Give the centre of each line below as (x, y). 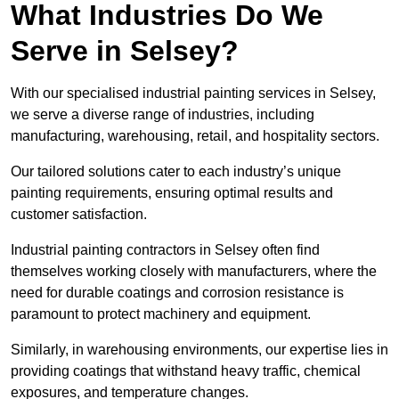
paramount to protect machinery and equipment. (161, 314)
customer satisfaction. (79, 215)
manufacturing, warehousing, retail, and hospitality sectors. (197, 136)
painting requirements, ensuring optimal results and (172, 193)
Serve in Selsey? (125, 51)
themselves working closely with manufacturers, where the (194, 272)
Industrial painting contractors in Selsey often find (165, 250)
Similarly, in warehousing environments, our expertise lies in (199, 350)
